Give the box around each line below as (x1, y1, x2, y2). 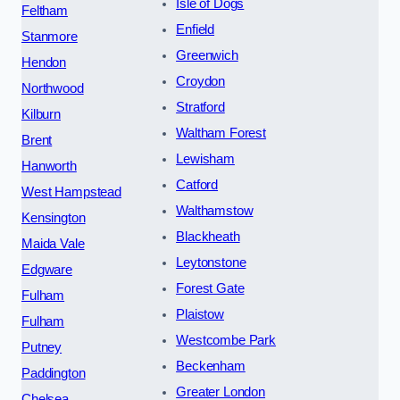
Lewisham (176, 151, 235, 166)
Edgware (21, 262, 72, 277)
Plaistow (176, 306, 224, 321)
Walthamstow (176, 203, 254, 218)
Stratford (176, 99, 225, 114)
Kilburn (21, 106, 61, 121)
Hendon (21, 54, 67, 70)
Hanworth (21, 158, 77, 173)
